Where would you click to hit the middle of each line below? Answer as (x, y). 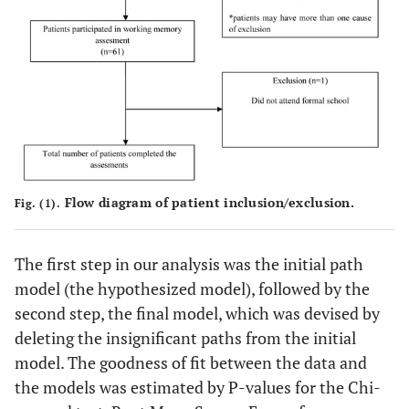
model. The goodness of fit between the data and (191, 362)
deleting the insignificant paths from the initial (185, 337)
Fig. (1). (38, 203)
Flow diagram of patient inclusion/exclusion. (207, 202)
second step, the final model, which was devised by (197, 313)
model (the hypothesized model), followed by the (192, 288)
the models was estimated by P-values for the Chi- (198, 387)
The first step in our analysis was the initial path (189, 263)
